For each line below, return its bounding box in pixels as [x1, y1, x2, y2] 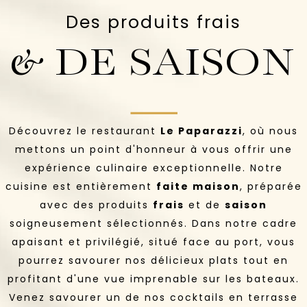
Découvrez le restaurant [9, 123, 160, 138]
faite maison [156, 179, 240, 193]
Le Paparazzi [160, 123, 243, 138]
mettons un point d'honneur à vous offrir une [14, 142, 293, 156]
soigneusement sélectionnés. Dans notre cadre [10, 216, 297, 230]
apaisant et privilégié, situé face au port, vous [12, 234, 295, 249]
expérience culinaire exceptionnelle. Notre [24, 160, 283, 175]
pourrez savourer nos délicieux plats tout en [19, 253, 288, 267]
